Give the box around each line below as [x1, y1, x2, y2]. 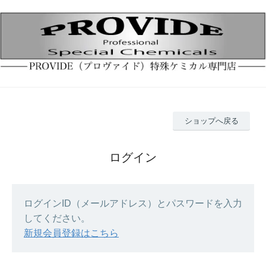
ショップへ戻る [184, 116, 239, 126]
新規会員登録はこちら [24, 228, 119, 239]
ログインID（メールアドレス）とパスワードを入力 [24, 198, 242, 209]
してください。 [24, 213, 90, 224]
